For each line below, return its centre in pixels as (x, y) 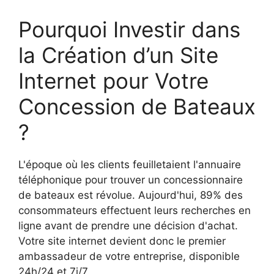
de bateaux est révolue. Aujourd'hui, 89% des (131, 195)
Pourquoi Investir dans (129, 29)
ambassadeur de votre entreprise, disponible (129, 256)
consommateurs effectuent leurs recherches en (135, 210)
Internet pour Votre (113, 80)
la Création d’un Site (118, 55)
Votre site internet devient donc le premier (122, 241)
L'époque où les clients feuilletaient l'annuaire (130, 164)
